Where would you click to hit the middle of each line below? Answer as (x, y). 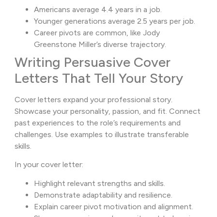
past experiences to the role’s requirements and (98, 123)
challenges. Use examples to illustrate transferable (102, 135)
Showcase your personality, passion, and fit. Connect (108, 111)
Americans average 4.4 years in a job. (98, 10)
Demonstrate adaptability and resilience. (103, 195)
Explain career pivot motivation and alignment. (114, 206)
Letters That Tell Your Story (99, 78)
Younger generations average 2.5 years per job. (115, 21)
